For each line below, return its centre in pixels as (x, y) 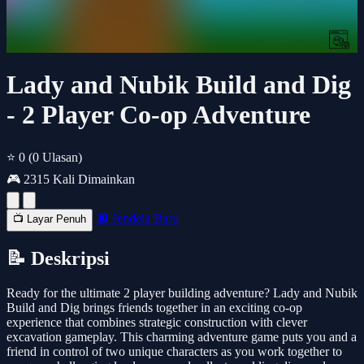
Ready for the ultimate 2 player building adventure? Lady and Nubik (182, 292)
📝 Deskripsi (58, 258)
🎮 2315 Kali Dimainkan (71, 179)
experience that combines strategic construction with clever (157, 322)
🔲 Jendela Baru (137, 218)
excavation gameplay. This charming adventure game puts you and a (182, 336)
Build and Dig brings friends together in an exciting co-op (154, 307)
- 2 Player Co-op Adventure (158, 115)
